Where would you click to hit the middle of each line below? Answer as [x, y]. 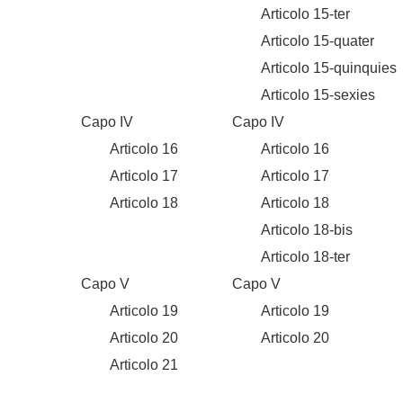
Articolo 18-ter [273, 257]
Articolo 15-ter [273, 14]
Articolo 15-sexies [286, 95]
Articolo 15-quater [286, 41]
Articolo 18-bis [275, 230]
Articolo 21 [112, 365]
